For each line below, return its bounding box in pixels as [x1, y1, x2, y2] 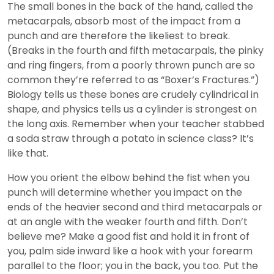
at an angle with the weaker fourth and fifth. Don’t [7, 215, 248, 229]
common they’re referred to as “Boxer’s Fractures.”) [7, 73, 259, 87]
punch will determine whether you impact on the [7, 185, 242, 200]
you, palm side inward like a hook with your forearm [7, 244, 253, 259]
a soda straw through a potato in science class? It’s [7, 131, 254, 146]
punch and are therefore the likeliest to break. [7, 29, 230, 43]
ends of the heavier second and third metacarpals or [7, 200, 262, 215]
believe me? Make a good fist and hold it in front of [7, 229, 250, 244]
